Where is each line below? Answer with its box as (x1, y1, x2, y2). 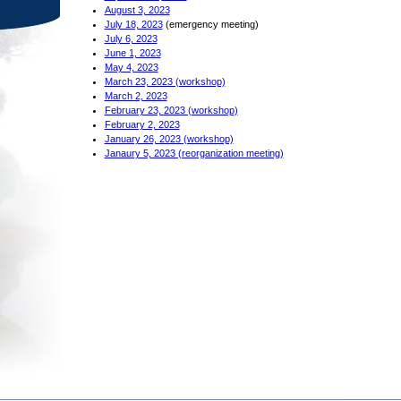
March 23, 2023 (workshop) (104, 76, 226, 87)
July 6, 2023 (104, 33, 158, 44)
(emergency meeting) (162, 19, 259, 30)
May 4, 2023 (104, 62, 158, 73)
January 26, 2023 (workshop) (104, 133, 234, 144)
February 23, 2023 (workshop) (104, 105, 238, 115)
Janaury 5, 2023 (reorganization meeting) (104, 148, 284, 158)
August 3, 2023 (104, 4, 170, 15)
